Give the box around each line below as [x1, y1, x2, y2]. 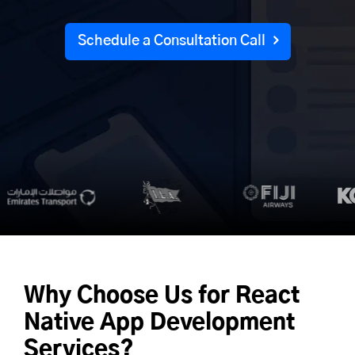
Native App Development [24, 312, 295, 334]
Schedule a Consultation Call [77, 33, 265, 48]
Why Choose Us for [24, 285, 235, 307]
